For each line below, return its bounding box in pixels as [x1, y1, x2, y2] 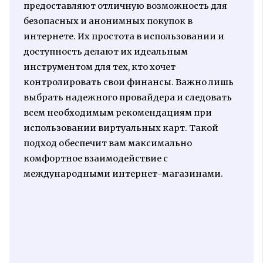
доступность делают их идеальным [23, 46, 188, 57]
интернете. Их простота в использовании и [23, 31, 224, 42]
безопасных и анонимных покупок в [23, 15, 193, 26]
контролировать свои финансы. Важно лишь [23, 76, 234, 87]
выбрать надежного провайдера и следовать [23, 92, 232, 103]
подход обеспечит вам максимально [23, 137, 192, 149]
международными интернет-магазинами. [23, 168, 223, 179]
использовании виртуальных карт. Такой [23, 122, 218, 133]
